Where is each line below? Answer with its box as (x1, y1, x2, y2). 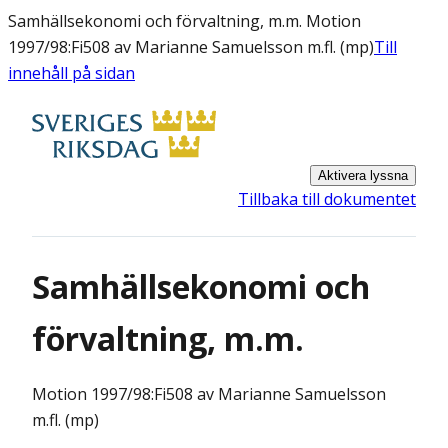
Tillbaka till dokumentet (238, 188, 416, 210)
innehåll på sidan (8, 62, 135, 84)
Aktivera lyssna (318, 168, 408, 183)
